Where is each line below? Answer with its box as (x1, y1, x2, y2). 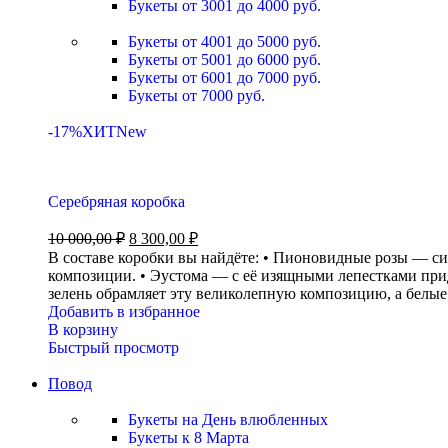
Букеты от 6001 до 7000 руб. (128, 69, 321, 86)
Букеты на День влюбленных (128, 411, 328, 428)
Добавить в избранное (48, 303, 200, 320)
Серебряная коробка (48, 193, 185, 210)
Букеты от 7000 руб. (128, 87, 265, 104)
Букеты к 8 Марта (128, 429, 249, 446)
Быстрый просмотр (48, 339, 179, 356)
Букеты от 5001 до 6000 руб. (128, 51, 321, 68)
